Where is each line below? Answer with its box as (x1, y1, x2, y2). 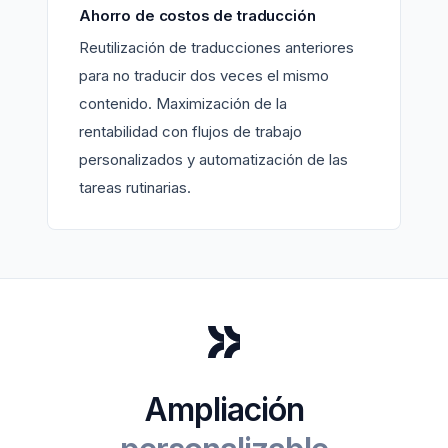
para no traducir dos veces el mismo (79, 65, 329, 85)
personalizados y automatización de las (79, 149, 348, 169)
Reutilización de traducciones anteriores (79, 37, 354, 57)
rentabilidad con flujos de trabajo (79, 121, 302, 141)
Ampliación (144, 389, 304, 429)
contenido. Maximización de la (79, 93, 287, 113)
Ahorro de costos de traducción (79, 5, 316, 25)
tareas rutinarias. (79, 177, 191, 197)
